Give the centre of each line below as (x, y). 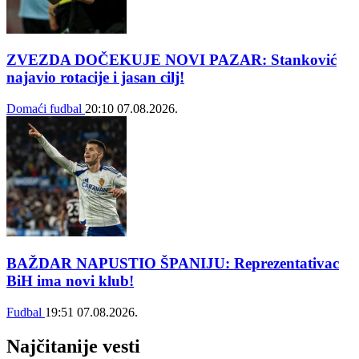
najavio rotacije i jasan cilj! (95, 78)
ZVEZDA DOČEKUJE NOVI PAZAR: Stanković (171, 60)
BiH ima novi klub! (70, 280)
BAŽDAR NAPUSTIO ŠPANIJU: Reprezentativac (173, 263)
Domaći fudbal (46, 109)
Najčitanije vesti (73, 346)
